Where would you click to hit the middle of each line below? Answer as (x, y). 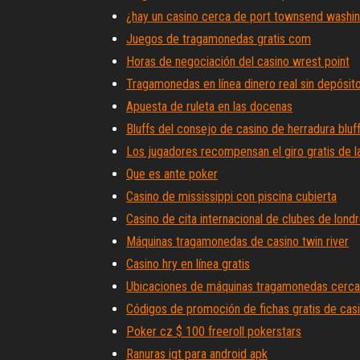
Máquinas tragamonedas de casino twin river (237, 241)
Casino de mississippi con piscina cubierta (231, 196)
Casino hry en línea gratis (188, 264)
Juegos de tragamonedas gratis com (219, 39)
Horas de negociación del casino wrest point (238, 61)
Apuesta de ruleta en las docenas (209, 106)
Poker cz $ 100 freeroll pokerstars (214, 331)
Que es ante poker (172, 174)
